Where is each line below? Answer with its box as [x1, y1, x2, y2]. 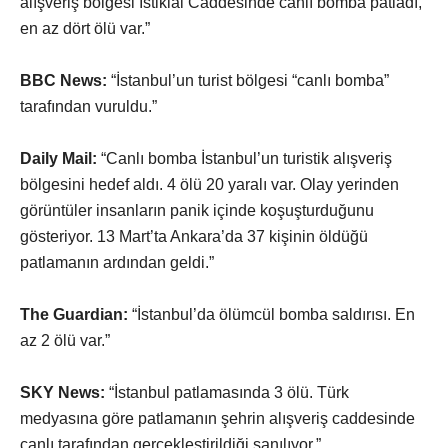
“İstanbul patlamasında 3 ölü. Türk [105, 383, 349, 401]
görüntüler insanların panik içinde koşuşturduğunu [20, 201, 374, 219]
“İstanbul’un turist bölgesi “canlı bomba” [107, 71, 389, 89]
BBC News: [20, 71, 107, 89]
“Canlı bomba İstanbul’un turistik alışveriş [97, 149, 392, 167]
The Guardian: [20, 305, 128, 323]
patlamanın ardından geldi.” [20, 253, 214, 271]
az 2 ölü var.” [20, 331, 110, 349]
